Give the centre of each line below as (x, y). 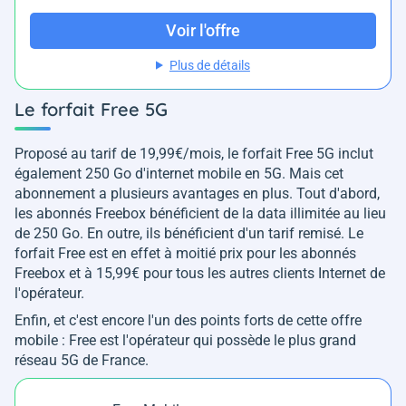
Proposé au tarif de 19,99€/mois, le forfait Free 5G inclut (194, 153)
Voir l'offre (203, 31)
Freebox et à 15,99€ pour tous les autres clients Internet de (200, 273)
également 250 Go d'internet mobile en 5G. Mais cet (179, 173)
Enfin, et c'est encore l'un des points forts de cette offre (188, 320)
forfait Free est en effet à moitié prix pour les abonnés (185, 253)
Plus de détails (209, 65)
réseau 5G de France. (82, 360)
